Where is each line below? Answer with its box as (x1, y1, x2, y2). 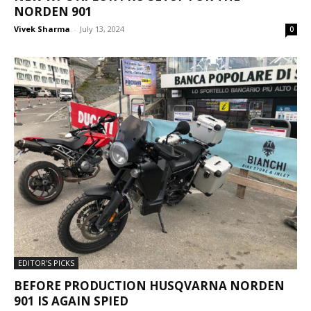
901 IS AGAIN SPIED (14, 293, 128, 310)
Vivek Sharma (14, 24, 70, 35)
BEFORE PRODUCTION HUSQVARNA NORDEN (14, 278, 285, 294)
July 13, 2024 (80, 24, 124, 35)
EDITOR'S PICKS (18, 258, 74, 269)
